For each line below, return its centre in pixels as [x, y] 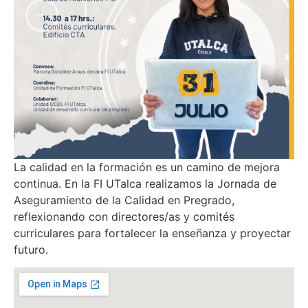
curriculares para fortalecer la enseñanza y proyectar [152, 233]
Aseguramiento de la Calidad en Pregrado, [124, 200]
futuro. [33, 250]
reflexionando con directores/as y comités [124, 217]
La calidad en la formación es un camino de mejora [147, 167]
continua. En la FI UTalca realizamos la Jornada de [145, 184]
